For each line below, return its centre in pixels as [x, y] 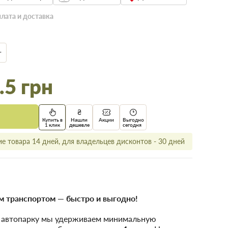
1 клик [52, 124]
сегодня [132, 124]
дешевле [79, 124]
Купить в [52, 119]
